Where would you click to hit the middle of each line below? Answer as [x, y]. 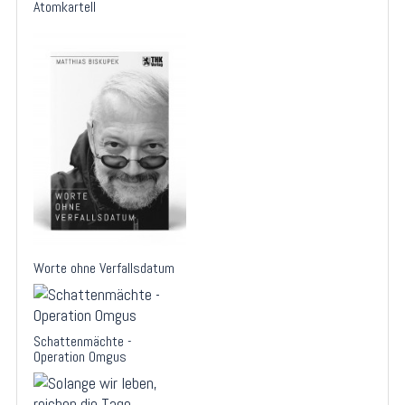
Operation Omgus [80, 356]
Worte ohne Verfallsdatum [104, 268]
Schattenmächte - [83, 341]
